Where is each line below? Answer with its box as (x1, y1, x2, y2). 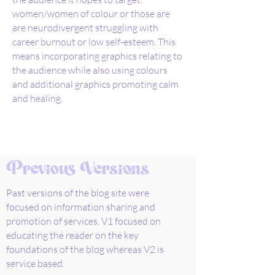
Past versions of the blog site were (6, 187, 149, 199)
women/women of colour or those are (12, 7, 170, 20)
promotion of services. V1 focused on (6, 215, 161, 227)
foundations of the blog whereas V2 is (6, 243, 164, 255)
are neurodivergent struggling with (12, 21, 158, 34)
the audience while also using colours (12, 64, 168, 76)
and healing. (12, 92, 63, 104)
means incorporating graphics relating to (12, 50, 182, 62)
